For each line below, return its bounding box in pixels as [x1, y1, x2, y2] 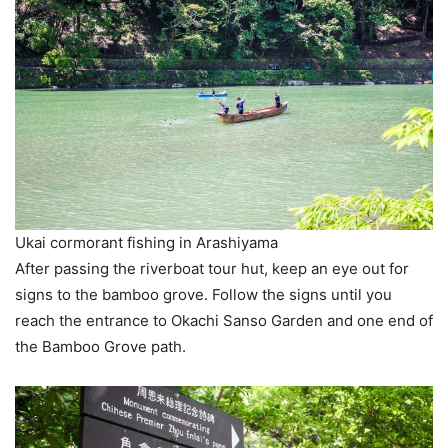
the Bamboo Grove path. [15, 337, 190, 357]
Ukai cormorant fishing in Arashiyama [15, 233, 278, 253]
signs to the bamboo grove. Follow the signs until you [15, 285, 392, 305]
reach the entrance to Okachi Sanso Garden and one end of [15, 311, 433, 331]
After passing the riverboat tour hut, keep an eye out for [15, 259, 409, 279]
